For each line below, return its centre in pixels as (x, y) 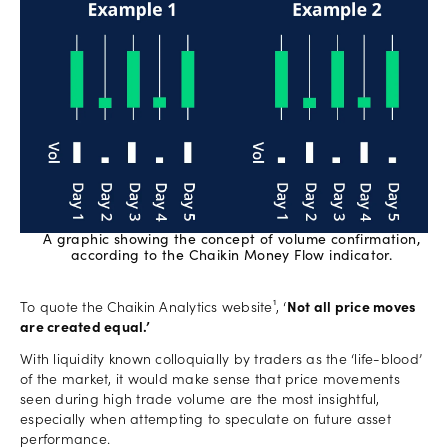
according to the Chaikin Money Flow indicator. (231, 256)
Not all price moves (351, 308)
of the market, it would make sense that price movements (210, 380)
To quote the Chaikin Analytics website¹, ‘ (153, 308)
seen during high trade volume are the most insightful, (200, 400)
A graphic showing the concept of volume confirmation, (231, 240)
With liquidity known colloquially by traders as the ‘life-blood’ (221, 360)
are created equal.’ (85, 328)
